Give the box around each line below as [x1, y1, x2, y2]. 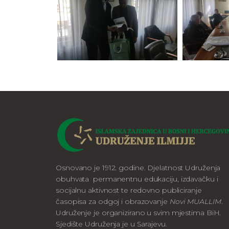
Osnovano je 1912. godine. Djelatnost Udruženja [56, 163, 221, 172]
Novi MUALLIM [169, 196, 221, 206]
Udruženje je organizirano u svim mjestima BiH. [56, 208, 223, 217]
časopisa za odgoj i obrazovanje [56, 196, 170, 206]
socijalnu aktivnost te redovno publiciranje [56, 185, 202, 195]
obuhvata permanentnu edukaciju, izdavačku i [56, 174, 218, 184]
